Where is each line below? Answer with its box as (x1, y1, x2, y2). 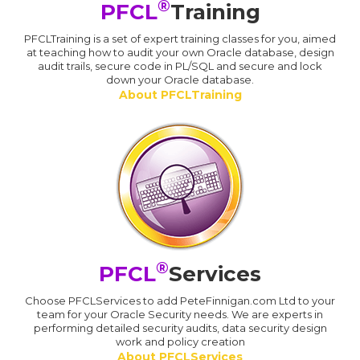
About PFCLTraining (118, 88, 242, 103)
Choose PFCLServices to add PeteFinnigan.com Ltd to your (25, 294, 335, 308)
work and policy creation (115, 335, 245, 349)
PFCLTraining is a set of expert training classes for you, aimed (24, 32, 336, 46)
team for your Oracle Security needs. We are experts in (37, 308, 323, 321)
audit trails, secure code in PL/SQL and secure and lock (38, 59, 322, 73)
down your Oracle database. (106, 73, 254, 87)
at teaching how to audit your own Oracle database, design (26, 46, 334, 59)
